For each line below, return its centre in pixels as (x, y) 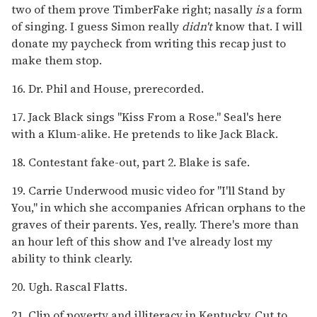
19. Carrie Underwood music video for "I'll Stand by (148, 190)
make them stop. (57, 60)
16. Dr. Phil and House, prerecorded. (108, 88)
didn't (197, 26)
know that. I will (257, 26)
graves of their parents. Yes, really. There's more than (155, 224)
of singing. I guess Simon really (97, 26)
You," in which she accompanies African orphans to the (158, 207)
